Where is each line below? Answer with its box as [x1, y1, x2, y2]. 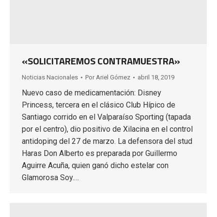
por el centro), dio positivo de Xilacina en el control [22, 124, 193, 134]
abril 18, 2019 [138, 74, 174, 81]
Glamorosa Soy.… [22, 173, 79, 183]
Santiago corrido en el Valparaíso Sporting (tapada [22, 112, 191, 122]
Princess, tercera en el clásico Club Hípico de [22, 100, 175, 110]
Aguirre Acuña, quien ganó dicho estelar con [22, 161, 169, 170]
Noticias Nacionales [22, 74, 78, 81]
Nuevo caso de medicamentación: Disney [22, 88, 161, 98]
